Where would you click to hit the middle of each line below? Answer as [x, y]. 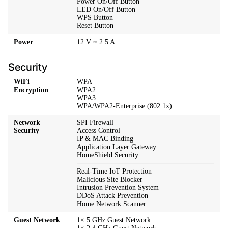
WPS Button [95, 18]
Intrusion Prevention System [118, 188]
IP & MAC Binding [105, 139]
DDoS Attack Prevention [113, 196]
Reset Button [95, 26]
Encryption [31, 90]
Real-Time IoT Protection [115, 172]
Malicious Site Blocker [110, 180]
